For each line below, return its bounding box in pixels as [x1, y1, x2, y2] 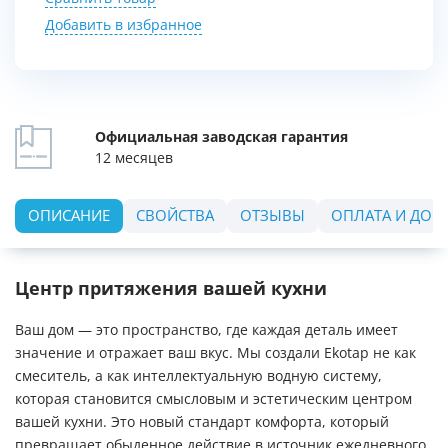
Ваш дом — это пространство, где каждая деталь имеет [15, 322, 398, 338]
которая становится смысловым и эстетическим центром [15, 391, 412, 407]
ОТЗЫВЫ [240, 207, 305, 225]
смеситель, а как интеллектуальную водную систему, [15, 368, 382, 384]
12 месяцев [95, 149, 173, 166]
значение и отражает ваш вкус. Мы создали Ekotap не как [15, 345, 416, 361]
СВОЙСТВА [136, 207, 214, 225]
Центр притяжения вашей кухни [15, 278, 327, 299]
